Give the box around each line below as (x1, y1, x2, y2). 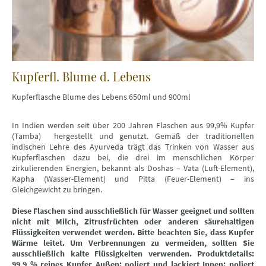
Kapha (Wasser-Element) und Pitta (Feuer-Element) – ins (12, 173, 254, 185)
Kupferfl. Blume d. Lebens (12, 68, 151, 85)
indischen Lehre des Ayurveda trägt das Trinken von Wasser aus (12, 141, 254, 153)
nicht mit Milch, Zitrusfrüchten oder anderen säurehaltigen (12, 216, 254, 227)
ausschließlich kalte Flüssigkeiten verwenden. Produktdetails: (12, 248, 254, 259)
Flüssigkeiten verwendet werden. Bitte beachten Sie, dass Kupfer (12, 227, 254, 238)
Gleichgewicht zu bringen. (12, 184, 102, 195)
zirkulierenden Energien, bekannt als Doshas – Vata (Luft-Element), (12, 163, 254, 174)
